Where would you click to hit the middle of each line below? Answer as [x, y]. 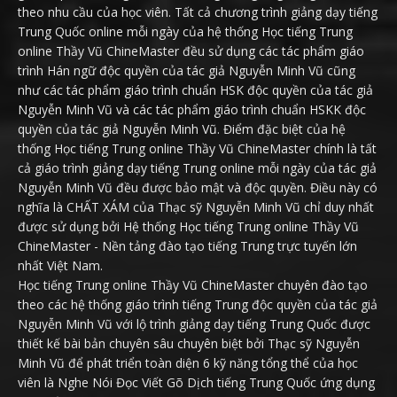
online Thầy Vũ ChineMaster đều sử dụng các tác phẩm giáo [191, 51]
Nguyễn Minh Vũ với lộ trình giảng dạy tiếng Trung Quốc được [194, 323]
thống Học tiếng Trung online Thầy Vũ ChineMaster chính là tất [197, 148]
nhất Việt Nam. [60, 265]
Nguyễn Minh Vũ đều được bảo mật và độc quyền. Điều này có [198, 187]
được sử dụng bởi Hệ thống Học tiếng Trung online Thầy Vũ [188, 226]
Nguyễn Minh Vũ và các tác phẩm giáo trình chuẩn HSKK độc [192, 109]
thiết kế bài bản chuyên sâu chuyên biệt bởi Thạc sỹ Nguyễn [189, 343]
